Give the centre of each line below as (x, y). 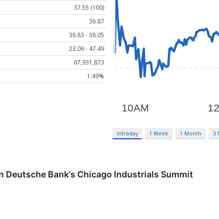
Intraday (127, 133)
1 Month (191, 133)
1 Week (159, 133)
